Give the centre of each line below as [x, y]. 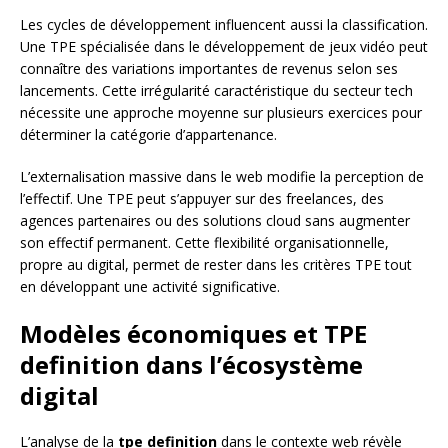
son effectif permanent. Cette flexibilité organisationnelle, [204, 243]
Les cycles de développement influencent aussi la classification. [224, 25]
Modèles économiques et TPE [193, 334]
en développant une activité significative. [150, 287]
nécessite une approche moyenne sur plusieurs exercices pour [221, 113]
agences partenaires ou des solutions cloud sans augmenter [215, 221]
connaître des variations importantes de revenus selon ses [209, 69]
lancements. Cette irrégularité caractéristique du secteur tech [216, 91]
